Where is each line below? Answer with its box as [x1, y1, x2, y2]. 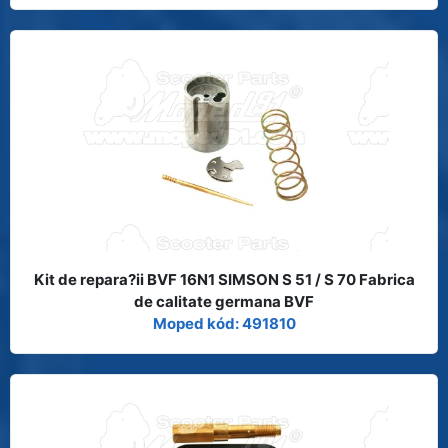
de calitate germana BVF [134, 291, 314, 311]
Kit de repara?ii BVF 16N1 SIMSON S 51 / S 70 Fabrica [33, 269, 415, 289]
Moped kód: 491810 [152, 313, 296, 333]
